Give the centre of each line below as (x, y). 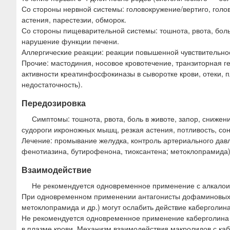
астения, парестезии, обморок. (74, 20)
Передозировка (54, 103)
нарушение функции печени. (70, 41)
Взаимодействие (56, 170)
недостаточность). (52, 84)
